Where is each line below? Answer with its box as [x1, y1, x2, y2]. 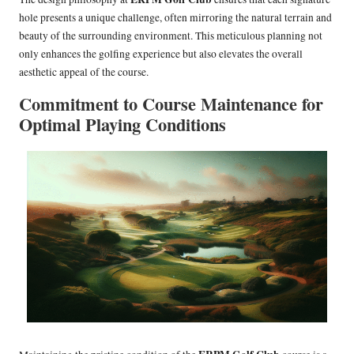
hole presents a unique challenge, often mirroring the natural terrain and [19, 10, 332, 25]
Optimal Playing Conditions [19, 111, 226, 138]
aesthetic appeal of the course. [19, 65, 149, 80]
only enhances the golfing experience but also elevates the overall [19, 47, 303, 62]
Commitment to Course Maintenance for [19, 91, 323, 118]
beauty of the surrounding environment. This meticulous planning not [19, 28, 322, 43]
